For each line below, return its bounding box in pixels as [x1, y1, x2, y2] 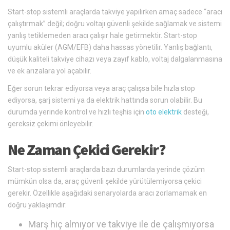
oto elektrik [146, 108, 182, 117]
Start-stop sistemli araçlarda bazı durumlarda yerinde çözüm [8, 165, 205, 174]
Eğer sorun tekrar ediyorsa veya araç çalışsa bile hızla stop [8, 84, 195, 93]
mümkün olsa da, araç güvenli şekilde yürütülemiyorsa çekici [8, 177, 202, 186]
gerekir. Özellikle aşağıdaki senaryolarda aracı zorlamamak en [8, 189, 207, 198]
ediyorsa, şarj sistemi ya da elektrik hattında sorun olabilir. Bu [8, 96, 202, 105]
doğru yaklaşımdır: [8, 201, 67, 209]
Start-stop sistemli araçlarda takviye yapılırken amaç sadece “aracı [8, 8, 222, 16]
